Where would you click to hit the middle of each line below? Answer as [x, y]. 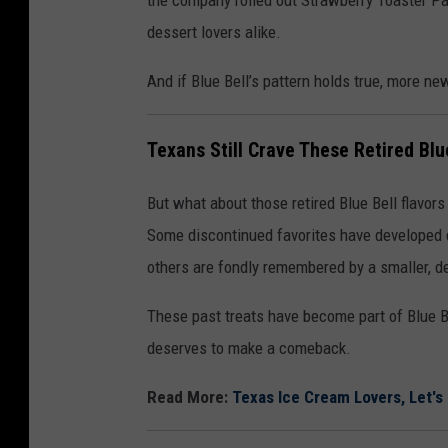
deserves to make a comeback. [249, 347]
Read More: [189, 396]
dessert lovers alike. [214, 32]
